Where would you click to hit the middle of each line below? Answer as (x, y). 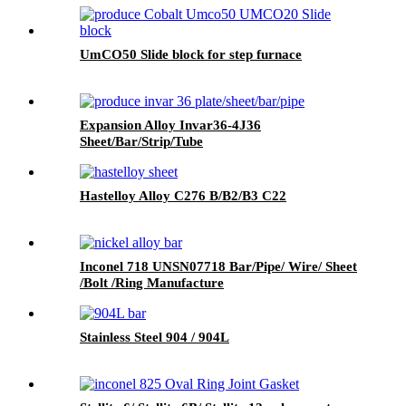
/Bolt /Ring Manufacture (152, 282)
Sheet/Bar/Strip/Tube (141, 141)
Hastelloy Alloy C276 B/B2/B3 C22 (183, 195)
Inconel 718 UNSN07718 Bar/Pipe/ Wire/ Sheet (218, 266)
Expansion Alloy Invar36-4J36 (170, 125)
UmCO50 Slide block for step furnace (191, 54)
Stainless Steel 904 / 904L (155, 337)
